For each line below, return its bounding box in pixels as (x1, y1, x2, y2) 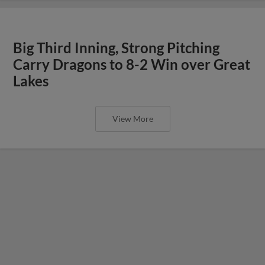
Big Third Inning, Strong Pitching (13, 39, 220, 56)
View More (112, 113, 153, 124)
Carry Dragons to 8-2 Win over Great (13, 56, 251, 73)
